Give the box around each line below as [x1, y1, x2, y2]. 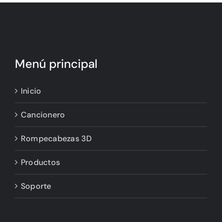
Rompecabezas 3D [21, 133, 92, 144]
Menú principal [15, 56, 98, 72]
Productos [21, 157, 60, 168]
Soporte [21, 181, 52, 192]
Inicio [21, 86, 42, 97]
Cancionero [21, 110, 65, 120]
